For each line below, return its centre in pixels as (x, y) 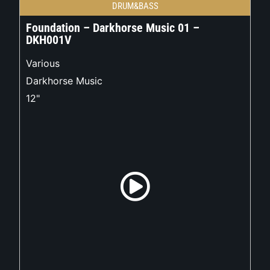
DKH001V (49, 40)
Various (43, 64)
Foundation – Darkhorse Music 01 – (113, 28)
